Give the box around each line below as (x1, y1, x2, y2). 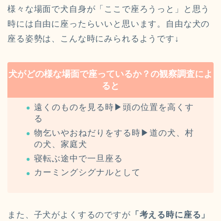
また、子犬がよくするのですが (7, 210, 131, 220)
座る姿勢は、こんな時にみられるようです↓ (7, 34, 180, 43)
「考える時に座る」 (130, 210, 210, 220)
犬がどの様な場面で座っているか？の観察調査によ (8, 69, 213, 79)
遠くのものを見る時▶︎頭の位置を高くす (34, 102, 194, 112)
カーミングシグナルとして (34, 168, 141, 178)
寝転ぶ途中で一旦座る (34, 153, 123, 163)
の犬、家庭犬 (34, 139, 87, 149)
